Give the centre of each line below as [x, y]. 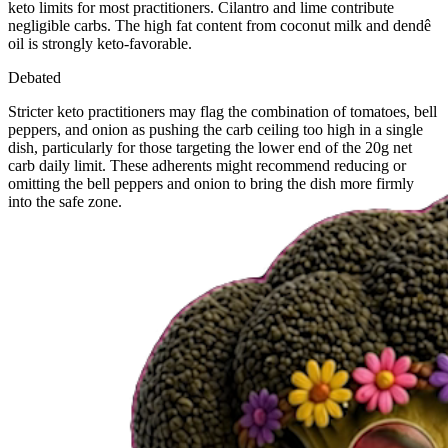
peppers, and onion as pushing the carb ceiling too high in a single [215, 129]
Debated [34, 77]
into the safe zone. [65, 201]
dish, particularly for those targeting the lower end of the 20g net [210, 147]
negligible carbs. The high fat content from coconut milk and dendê [219, 25]
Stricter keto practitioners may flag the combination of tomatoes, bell [222, 111]
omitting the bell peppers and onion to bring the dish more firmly [211, 183]
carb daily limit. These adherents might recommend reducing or [207, 165]
